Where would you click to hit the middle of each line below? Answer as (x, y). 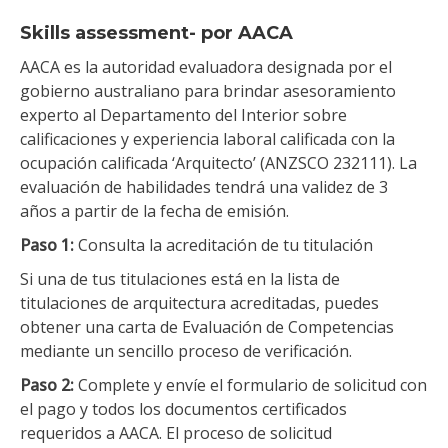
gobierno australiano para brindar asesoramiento (208, 90)
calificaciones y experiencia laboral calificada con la (207, 138)
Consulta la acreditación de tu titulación (225, 244)
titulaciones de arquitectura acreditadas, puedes (199, 302)
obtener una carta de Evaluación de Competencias (207, 326)
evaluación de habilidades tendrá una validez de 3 (204, 186)
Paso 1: (49, 244)
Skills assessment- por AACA (156, 32)
